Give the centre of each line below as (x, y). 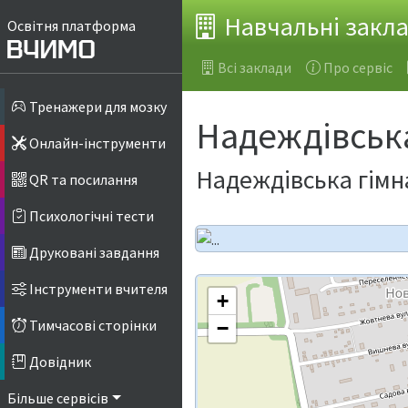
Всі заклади (255, 67)
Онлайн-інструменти (96, 143)
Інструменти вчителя (97, 289)
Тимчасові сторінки (92, 326)
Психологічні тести (90, 216)
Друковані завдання (93, 253)
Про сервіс (358, 67)
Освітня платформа (71, 25)
